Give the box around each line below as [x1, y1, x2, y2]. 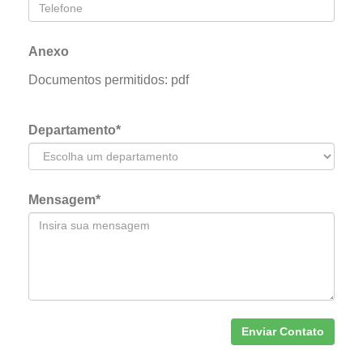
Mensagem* [28, 193, 100, 207]
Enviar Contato [241, 325, 324, 338]
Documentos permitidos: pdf [28, 73, 189, 87]
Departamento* [28, 123, 121, 137]
